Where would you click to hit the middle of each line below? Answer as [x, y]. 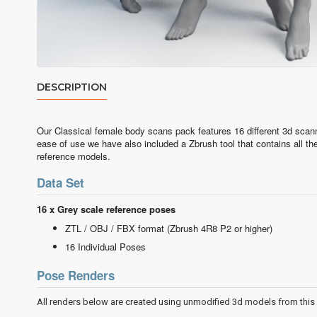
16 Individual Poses [105, 247]
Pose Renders [76, 275]
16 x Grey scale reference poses [106, 209]
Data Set [62, 183]
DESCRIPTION [72, 87]
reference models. [76, 156]
